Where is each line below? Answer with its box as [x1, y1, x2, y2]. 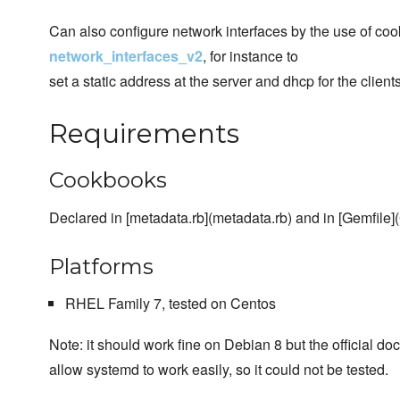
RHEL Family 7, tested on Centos [64, 293, 276, 314]
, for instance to [203, 46, 298, 67]
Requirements [49, 117, 239, 151]
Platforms [49, 254, 154, 280]
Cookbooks [49, 167, 167, 194]
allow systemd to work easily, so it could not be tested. [49, 359, 388, 380]
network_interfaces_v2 [49, 46, 203, 67]
